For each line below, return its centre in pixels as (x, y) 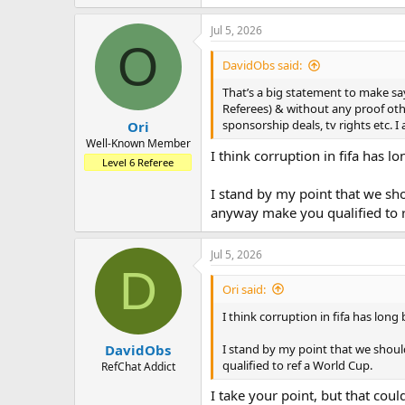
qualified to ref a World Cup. (297, 365)
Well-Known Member (138, 143)
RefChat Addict (138, 367)
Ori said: (244, 289)
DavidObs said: (262, 66)
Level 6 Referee (138, 162)
